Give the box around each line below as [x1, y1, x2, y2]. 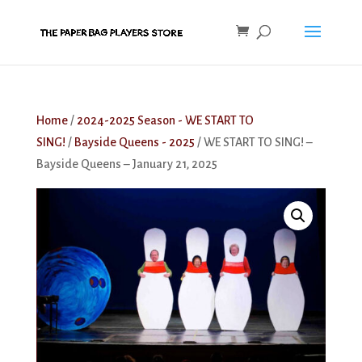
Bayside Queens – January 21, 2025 [36, 158, 217, 170]
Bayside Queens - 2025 [74, 136, 195, 149]
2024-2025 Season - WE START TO [76, 114, 254, 127]
